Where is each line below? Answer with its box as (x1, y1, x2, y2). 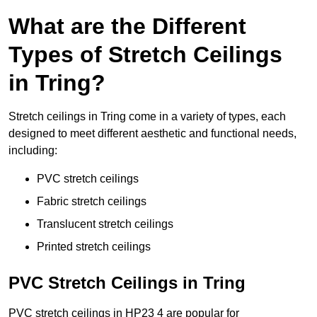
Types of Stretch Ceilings (8, 42, 282, 68)
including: (8, 144, 57, 157)
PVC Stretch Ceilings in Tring (8, 273, 246, 293)
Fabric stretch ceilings (37, 195, 146, 208)
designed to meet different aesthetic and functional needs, (8, 127, 296, 140)
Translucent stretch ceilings (37, 218, 173, 231)
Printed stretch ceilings (37, 241, 151, 253)
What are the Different (8, 13, 246, 40)
